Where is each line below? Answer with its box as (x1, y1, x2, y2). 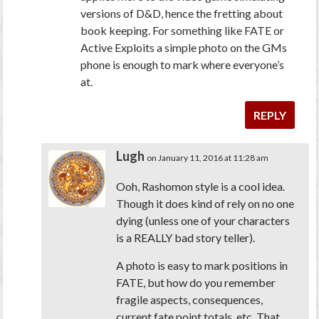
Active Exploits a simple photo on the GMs (80, 41, 288, 55)
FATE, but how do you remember (116, 276, 276, 290)
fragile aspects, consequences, (116, 293, 263, 307)
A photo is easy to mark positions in (116, 258, 288, 273)
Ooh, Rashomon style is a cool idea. (116, 179, 286, 194)
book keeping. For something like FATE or (80, 23, 285, 38)
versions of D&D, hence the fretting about (80, 6, 283, 21)
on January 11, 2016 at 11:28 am (147, 152, 269, 164)
